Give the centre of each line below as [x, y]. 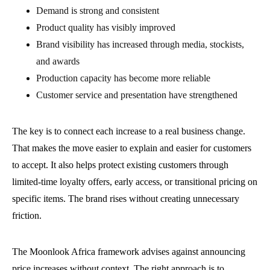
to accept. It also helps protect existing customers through [120, 165]
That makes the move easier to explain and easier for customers [132, 148]
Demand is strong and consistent [98, 11]
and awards [58, 61]
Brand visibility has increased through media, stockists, [140, 45]
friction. [27, 216]
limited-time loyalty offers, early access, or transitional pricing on [135, 182]
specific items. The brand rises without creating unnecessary [126, 199]
